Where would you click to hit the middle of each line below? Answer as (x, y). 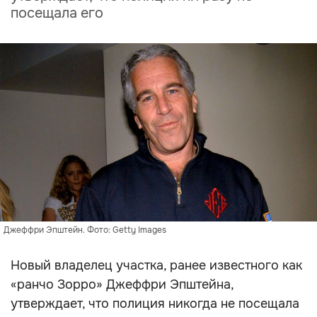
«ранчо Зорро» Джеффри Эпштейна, (122, 284)
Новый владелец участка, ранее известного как (156, 265)
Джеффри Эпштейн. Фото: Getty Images (85, 230)
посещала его (57, 13)
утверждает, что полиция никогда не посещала (155, 304)
